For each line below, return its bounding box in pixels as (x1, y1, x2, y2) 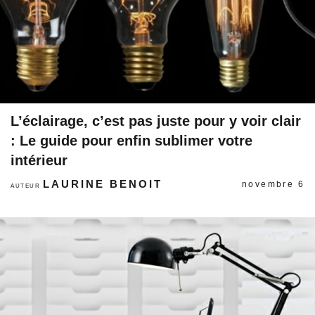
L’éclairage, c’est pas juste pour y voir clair (11, 113, 301, 129)
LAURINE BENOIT (43, 178, 163, 190)
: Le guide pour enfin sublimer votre (11, 133, 252, 148)
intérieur (11, 153, 67, 168)
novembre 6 (242, 179, 304, 189)
